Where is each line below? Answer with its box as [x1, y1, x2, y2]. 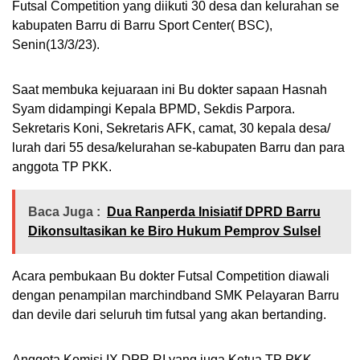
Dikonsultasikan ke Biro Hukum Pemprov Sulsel [28, 223, 321, 238]
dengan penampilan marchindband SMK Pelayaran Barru [12, 288, 339, 302]
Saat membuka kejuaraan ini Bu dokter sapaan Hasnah [12, 82, 327, 96]
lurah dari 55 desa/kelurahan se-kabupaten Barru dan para [12, 140, 345, 154]
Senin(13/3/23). [12, 37, 100, 51]
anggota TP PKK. [12, 159, 112, 174]
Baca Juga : [28, 204, 100, 219]
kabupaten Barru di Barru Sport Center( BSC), [12, 18, 272, 32]
